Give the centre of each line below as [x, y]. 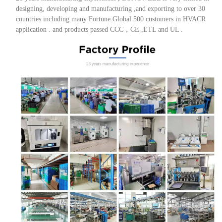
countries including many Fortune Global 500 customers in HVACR [111, 19]
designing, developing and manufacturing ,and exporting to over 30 [110, 8]
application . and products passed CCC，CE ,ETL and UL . [99, 29]
